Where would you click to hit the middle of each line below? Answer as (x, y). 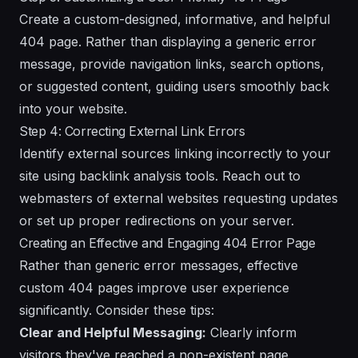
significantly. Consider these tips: (117, 310)
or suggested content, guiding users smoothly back (174, 86)
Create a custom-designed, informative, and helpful (175, 19)
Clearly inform (251, 332)
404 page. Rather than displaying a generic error (168, 41)
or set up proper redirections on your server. (157, 220)
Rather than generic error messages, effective (159, 265)
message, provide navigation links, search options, (172, 64)
